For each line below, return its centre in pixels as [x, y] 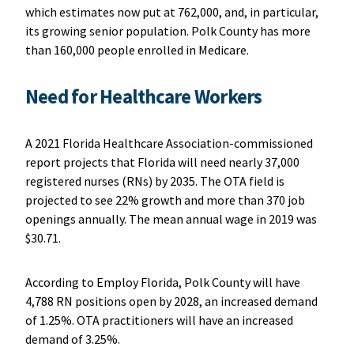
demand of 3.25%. [73, 339]
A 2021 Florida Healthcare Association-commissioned [169, 143]
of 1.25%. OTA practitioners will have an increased [159, 320]
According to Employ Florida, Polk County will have [162, 282]
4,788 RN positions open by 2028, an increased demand [171, 301]
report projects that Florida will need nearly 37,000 [162, 162]
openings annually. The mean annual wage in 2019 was [171, 218]
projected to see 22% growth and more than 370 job [165, 200]
